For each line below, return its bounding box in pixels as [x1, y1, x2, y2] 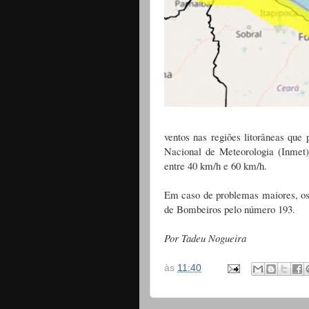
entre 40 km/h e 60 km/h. [164, 159, 267, 173]
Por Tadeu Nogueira [164, 231, 250, 246]
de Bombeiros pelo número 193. [164, 202, 295, 217]
